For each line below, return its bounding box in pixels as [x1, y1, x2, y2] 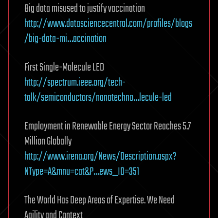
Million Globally [24, 133, 72, 150]
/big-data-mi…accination [24, 31, 107, 47]
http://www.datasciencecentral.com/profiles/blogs [24, 16, 192, 32]
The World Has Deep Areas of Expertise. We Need [24, 192, 175, 209]
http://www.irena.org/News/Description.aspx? [24, 148, 176, 165]
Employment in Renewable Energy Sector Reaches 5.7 [24, 118, 191, 135]
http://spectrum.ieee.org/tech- [24, 74, 126, 91]
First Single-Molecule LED [24, 59, 104, 76]
